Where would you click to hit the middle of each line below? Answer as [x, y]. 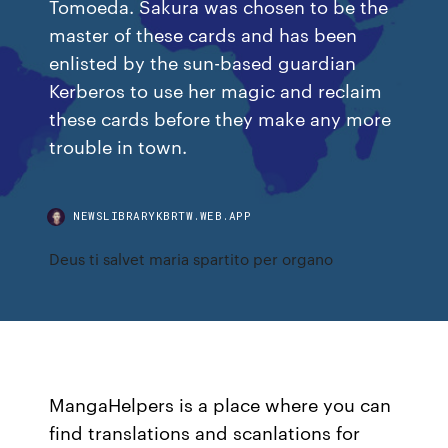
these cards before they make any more [220, 117]
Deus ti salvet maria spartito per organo [191, 258]
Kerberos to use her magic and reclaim [216, 89]
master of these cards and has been [203, 33]
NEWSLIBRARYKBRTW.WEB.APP [162, 215]
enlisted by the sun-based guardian [203, 61]
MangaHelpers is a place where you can [220, 404]
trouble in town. [118, 145]
